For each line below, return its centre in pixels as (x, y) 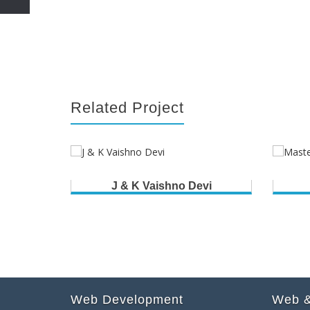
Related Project (127, 108)
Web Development (127, 300)
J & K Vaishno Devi (161, 186)
